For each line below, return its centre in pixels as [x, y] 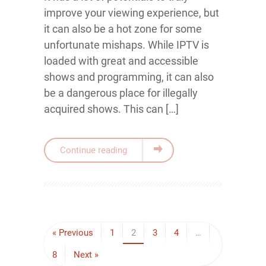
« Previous [73, 233]
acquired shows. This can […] [111, 109]
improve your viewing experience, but [132, 13]
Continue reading [94, 150]
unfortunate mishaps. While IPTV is [126, 45]
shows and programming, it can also [129, 77]
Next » [86, 255]
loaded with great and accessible [121, 61]
